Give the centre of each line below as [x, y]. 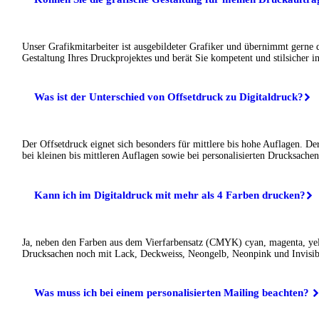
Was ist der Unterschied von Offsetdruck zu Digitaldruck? [169, 97]
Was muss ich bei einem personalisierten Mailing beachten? [173, 293]
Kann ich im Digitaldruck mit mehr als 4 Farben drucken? [170, 195]
